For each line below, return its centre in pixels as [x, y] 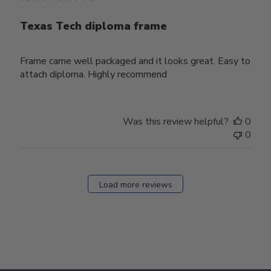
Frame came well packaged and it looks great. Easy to [135, 61]
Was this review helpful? [175, 121]
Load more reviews [135, 185]
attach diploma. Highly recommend [94, 74]
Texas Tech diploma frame [94, 26]
